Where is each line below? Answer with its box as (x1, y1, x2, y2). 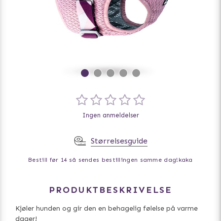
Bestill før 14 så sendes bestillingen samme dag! (28, 156, 179, 163)
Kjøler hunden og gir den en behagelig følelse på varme (15, 204, 198, 213)
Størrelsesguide (90, 136, 147, 146)
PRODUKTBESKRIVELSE (49, 184, 172, 195)
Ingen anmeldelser (82, 111, 139, 119)
